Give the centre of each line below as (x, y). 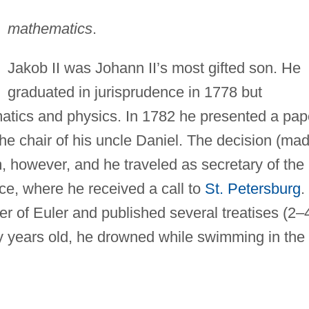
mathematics (50, 28)
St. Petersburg (252, 188)
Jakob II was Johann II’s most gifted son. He (154, 68)
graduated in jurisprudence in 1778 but (134, 92)
